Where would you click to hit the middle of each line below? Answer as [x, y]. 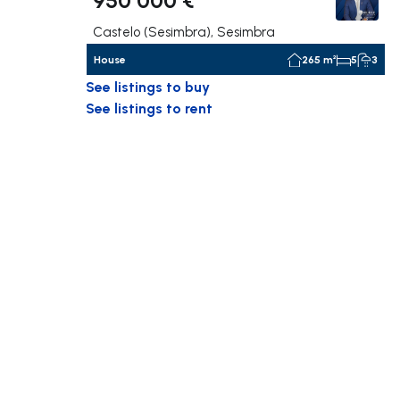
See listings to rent [149, 108]
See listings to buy [148, 87]
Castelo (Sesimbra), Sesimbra [184, 32]
